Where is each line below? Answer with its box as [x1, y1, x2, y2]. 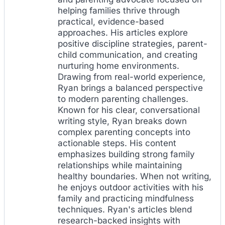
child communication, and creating [58, 49, 197, 60]
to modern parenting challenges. [58, 93, 188, 104]
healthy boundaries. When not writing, [58, 171, 211, 181]
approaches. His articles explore [58, 27, 188, 38]
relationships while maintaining [58, 160, 182, 170]
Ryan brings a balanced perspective [58, 82, 203, 93]
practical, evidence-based [58, 16, 164, 27]
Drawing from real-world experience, [58, 71, 205, 82]
